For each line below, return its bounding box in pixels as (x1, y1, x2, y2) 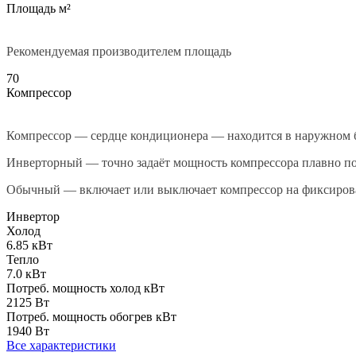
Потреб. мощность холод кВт (6, 281, 164, 295)
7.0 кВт (6, 266, 46, 281)
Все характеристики (6, 338, 116, 352)
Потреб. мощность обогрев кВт (6, 309, 176, 323)
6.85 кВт (6, 238, 52, 252)
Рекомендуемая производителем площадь (6, 44, 231, 58)
